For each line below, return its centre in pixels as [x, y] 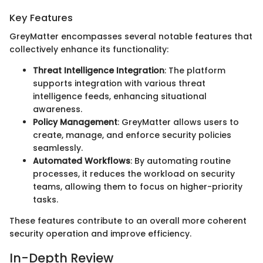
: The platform [195, 71]
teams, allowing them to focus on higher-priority [138, 187]
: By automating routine [181, 161]
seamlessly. [58, 148]
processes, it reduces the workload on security [134, 174]
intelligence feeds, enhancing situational [120, 97]
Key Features [41, 18]
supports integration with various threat [119, 84]
